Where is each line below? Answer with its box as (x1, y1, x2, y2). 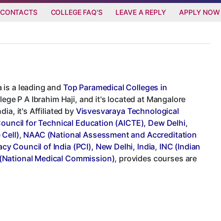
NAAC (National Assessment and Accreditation (23, 129, 197, 140)
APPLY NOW (179, 7, 220, 16)
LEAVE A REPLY (115, 7, 166, 16)
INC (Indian (159, 141, 201, 151)
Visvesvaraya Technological (75, 106, 179, 116)
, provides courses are (114, 153, 197, 163)
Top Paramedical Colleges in (63, 82, 167, 92)
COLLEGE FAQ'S (50, 7, 103, 16)
